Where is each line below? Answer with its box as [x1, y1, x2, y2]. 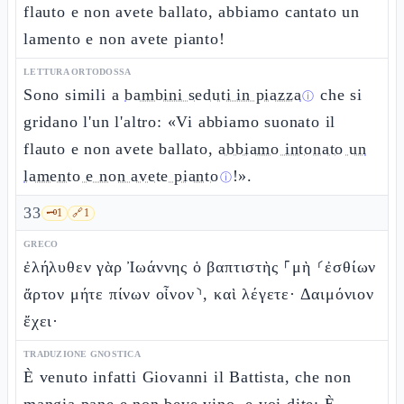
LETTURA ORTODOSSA [23, 67, 132, 77]
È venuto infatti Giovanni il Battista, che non [23, 368, 352, 386]
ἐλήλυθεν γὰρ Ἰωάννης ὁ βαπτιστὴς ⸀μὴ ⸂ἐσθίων [23, 258, 377, 276]
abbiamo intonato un [218, 140, 367, 158]
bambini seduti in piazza [124, 86, 302, 104]
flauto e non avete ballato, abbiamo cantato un [23, 3, 360, 21]
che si [315, 86, 363, 104]
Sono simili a [23, 86, 125, 104]
